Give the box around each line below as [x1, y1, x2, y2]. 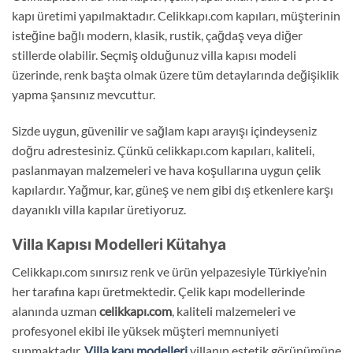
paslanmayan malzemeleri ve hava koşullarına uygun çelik [12, 162, 321, 177]
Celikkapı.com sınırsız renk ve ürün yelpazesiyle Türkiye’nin [12, 264, 327, 280]
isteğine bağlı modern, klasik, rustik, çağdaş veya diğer [12, 27, 303, 43]
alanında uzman [12, 303, 99, 319]
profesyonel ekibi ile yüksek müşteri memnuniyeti [12, 323, 279, 339]
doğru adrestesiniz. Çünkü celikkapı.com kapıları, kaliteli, [12, 142, 314, 158]
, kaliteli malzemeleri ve [172, 303, 295, 319]
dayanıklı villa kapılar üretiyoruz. [12, 201, 186, 217]
